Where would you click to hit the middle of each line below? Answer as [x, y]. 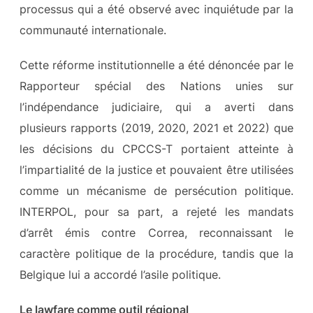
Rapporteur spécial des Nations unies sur [156, 86]
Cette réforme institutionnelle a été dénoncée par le [156, 65]
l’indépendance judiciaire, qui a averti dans [156, 107]
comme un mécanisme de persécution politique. [156, 190]
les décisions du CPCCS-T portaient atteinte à [156, 148]
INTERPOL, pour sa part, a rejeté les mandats [156, 211]
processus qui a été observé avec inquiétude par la [156, 9]
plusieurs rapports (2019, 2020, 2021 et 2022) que [156, 128]
